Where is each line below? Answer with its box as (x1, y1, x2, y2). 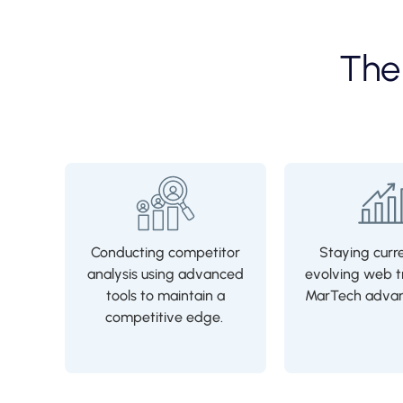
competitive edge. (104, 309, 227, 327)
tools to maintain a (106, 287, 225, 305)
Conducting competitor (91, 244, 240, 262)
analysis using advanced (87, 265, 244, 283)
